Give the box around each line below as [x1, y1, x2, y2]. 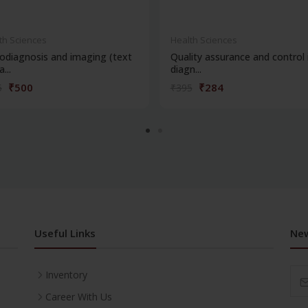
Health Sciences [170, 34, 237, 47]
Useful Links [34, 226, 96, 241]
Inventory [45, 268, 87, 282]
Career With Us [45, 290, 112, 304]
